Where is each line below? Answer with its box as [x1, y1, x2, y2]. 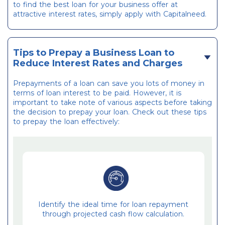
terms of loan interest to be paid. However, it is [13, 88, 181, 98]
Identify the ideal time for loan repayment [38, 200, 189, 209]
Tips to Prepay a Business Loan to [13, 47, 174, 59]
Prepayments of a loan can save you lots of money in [13, 79, 204, 88]
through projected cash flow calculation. [42, 209, 185, 219]
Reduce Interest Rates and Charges [13, 58, 182, 69]
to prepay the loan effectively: [13, 117, 120, 127]
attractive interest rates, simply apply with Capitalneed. [13, 10, 206, 19]
